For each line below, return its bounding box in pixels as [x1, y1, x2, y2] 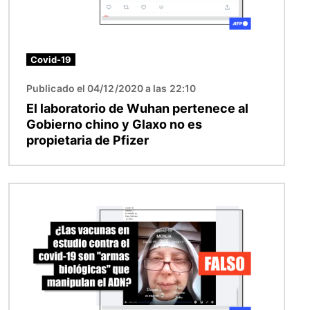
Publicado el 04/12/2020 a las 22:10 [26, 82, 196, 94]
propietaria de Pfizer [26, 132, 149, 147]
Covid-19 [30, 53, 71, 65]
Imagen [9, 184, 49, 199]
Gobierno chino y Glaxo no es [26, 116, 202, 131]
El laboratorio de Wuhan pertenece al [26, 100, 248, 116]
